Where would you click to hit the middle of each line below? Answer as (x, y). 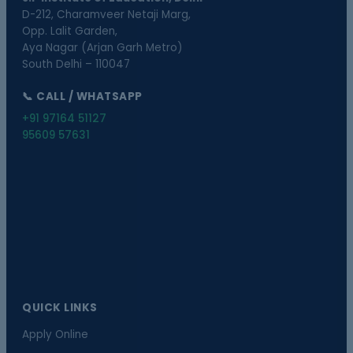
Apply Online (55, 334)
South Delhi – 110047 (76, 64)
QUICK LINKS (60, 308)
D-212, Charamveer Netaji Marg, (106, 15)
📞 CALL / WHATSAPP (82, 97)
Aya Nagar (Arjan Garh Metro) (102, 48)
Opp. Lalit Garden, (70, 31)
